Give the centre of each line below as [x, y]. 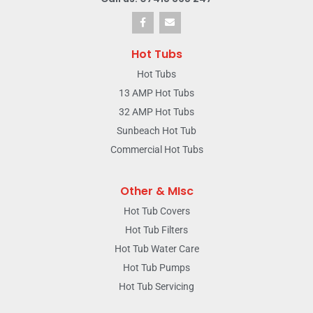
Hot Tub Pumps [156, 267]
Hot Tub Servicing [156, 286]
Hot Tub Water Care [156, 248]
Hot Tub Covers [156, 211]
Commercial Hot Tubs [156, 149]
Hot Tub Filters [156, 230]
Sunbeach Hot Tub [156, 130]
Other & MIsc [156, 191]
